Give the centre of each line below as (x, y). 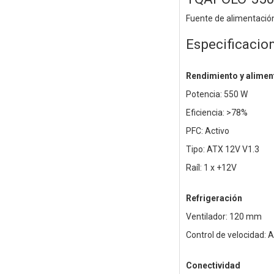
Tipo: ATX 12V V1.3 (222, 150)
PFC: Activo (207, 131)
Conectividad (213, 266)
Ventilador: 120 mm (224, 217)
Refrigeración (214, 198)
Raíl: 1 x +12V (211, 168)
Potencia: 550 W (217, 94)
